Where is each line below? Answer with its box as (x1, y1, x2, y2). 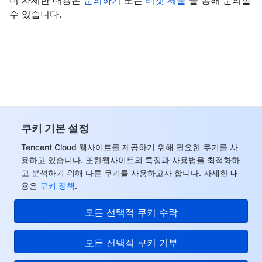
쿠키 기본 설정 (21, 122, 89, 135)
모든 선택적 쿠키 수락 (84, 206, 178, 218)
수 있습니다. (9, 8, 61, 20)
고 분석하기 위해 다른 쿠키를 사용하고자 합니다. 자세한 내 (21, 168, 239, 178)
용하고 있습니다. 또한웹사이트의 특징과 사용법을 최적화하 (21, 155, 240, 165)
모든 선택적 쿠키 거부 (84, 237, 178, 249)
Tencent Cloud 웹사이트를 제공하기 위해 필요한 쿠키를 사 (21, 142, 238, 152)
